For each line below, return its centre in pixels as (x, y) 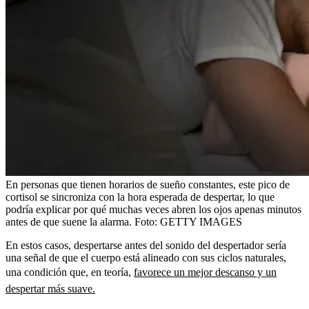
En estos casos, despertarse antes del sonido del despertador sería (146, 245)
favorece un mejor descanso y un (205, 272)
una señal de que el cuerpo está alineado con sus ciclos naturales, (146, 257)
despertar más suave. (50, 288)
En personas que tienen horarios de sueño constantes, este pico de (148, 184)
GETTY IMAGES (201, 221)
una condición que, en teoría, (70, 272)
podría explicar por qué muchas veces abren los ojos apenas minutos (153, 209)
